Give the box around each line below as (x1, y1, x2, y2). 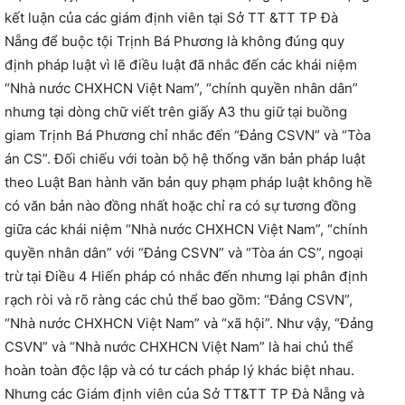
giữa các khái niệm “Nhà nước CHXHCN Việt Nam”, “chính (5, 221, 368, 239)
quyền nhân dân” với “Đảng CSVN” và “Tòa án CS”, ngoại (5, 244, 363, 262)
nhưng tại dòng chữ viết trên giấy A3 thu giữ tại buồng (5, 103, 347, 121)
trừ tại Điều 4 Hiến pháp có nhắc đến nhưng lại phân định (5, 268, 368, 286)
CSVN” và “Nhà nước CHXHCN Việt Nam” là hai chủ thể (5, 338, 353, 356)
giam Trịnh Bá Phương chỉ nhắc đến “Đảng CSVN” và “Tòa (5, 127, 371, 145)
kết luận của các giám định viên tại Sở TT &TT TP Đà (5, 9, 338, 27)
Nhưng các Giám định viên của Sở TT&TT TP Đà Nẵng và (5, 385, 364, 403)
